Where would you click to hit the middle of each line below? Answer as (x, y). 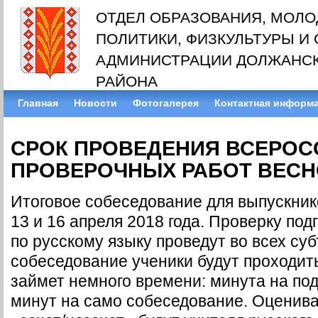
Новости (95, 103)
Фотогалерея (166, 103)
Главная (38, 103)
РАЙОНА (127, 81)
